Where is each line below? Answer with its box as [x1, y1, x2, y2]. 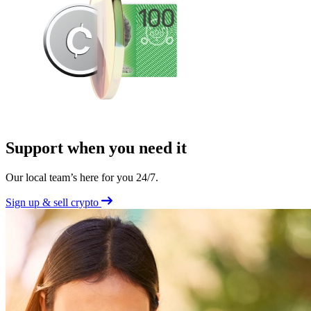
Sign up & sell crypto [6, 196, 101, 208]
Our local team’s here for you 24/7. [6, 171, 158, 183]
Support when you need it [6, 138, 187, 157]
